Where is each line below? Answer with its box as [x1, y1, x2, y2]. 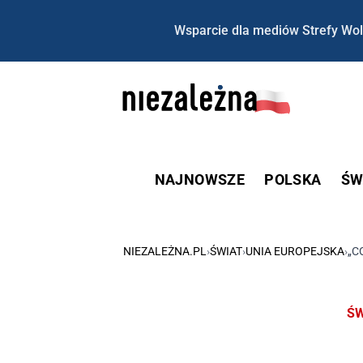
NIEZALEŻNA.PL [123, 244, 207, 258]
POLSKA [264, 170, 322, 188]
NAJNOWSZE [154, 170, 246, 188]
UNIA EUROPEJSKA [246, 244, 344, 258]
